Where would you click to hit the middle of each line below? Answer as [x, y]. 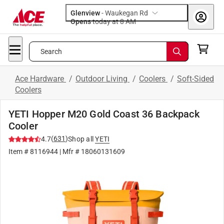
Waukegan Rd [126, 13]
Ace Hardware [40, 79]
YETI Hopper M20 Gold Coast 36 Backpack [104, 114]
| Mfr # [69, 151]
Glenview [85, 13]
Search [51, 51]
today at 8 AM [131, 21]
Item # [19, 151]
